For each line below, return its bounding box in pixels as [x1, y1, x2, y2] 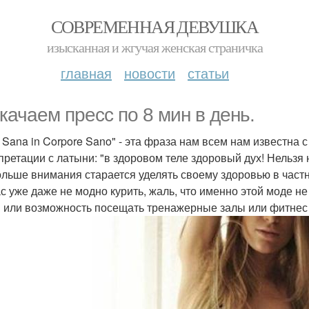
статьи [188, 63, 229, 83]
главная [61, 63, 112, 83]
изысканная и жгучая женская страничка [46, 38, 263, 57]
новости [124, 63, 175, 83]
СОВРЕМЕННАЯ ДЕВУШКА [50, 14, 259, 38]
